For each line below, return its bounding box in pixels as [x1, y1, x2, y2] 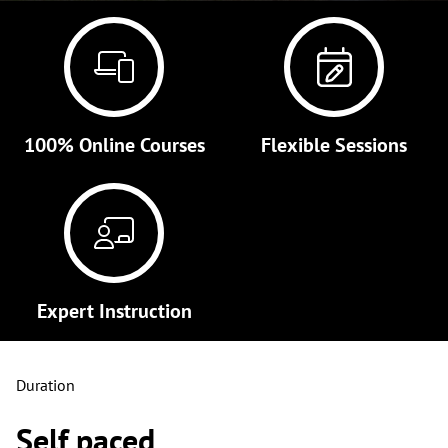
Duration [16, 377, 75, 395]
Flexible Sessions [261, 134, 407, 158]
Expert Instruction [36, 300, 192, 324]
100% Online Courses [23, 134, 205, 158]
